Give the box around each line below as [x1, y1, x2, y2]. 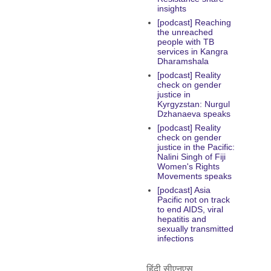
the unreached [157, 27, 213, 38]
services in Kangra [157, 47, 228, 57]
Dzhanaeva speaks [157, 109, 230, 119]
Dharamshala [157, 56, 209, 67]
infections [157, 233, 194, 244]
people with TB [157, 37, 214, 47]
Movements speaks [157, 171, 232, 181]
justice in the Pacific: [157, 142, 235, 152]
